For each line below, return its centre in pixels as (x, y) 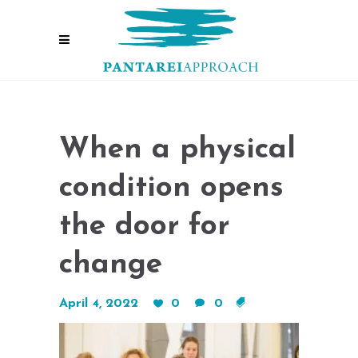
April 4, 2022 (99, 304)
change (111, 265)
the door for (144, 227)
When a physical (177, 150)
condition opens (171, 188)
